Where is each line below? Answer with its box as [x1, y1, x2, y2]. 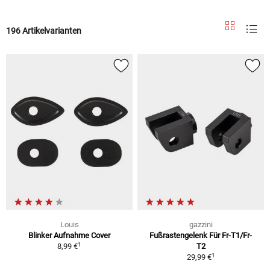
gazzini [189, 220, 213, 230]
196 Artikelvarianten [6, 25, 81, 36]
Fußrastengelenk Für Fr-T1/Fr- [149, 231, 252, 240]
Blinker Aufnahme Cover [28, 231, 110, 240]
